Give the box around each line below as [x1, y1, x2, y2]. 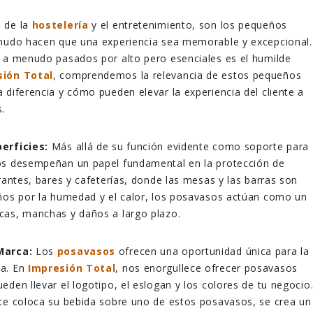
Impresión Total [27, 261, 116, 275]
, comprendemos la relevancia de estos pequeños [53, 68, 302, 82]
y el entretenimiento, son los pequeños [92, 18, 287, 32]
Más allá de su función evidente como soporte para [48, 140, 310, 154]
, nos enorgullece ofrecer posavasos [115, 261, 298, 275]
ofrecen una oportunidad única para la [115, 245, 310, 259]
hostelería [31, 18, 89, 32]
